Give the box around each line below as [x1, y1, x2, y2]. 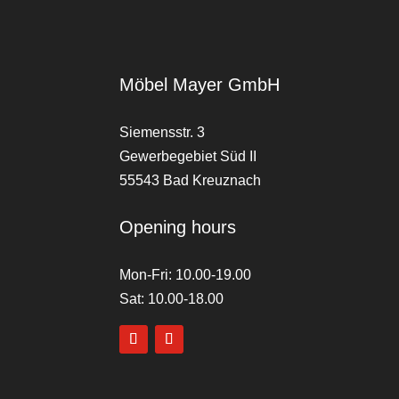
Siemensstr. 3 [119, 125, 206, 140]
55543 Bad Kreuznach [119, 173, 262, 188]
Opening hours [119, 217, 237, 237]
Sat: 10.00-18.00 [119, 291, 224, 306]
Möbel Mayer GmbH [119, 75, 281, 94]
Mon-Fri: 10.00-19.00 [119, 267, 252, 282]
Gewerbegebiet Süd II [119, 149, 257, 164]
